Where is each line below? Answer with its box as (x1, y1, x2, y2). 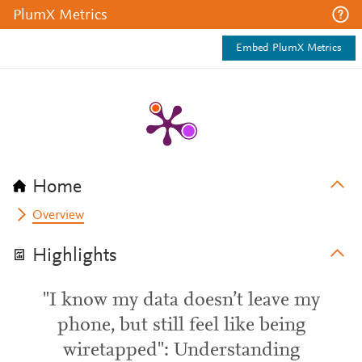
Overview (32, 209, 85, 222)
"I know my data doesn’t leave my (42, 291, 320, 310)
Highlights (32, 246, 117, 266)
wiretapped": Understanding (62, 341, 300, 360)
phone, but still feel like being (57, 316, 305, 335)
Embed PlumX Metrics (236, 43, 342, 54)
